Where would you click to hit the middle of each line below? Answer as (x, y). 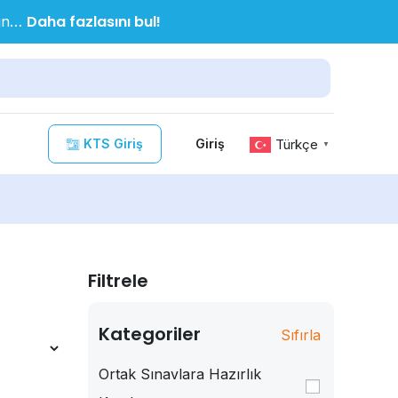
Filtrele (118, 280)
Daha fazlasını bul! (93, 22)
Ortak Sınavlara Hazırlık (179, 374)
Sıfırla (301, 334)
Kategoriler (149, 334)
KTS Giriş (113, 143)
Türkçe (297, 144)
